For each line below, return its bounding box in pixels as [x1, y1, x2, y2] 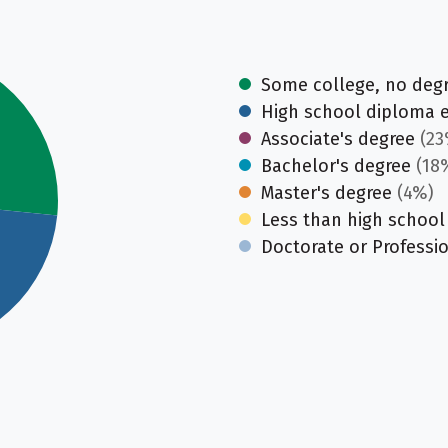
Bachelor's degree [261, 155, 411, 177]
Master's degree [261, 182, 392, 204]
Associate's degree [261, 128, 415, 150]
